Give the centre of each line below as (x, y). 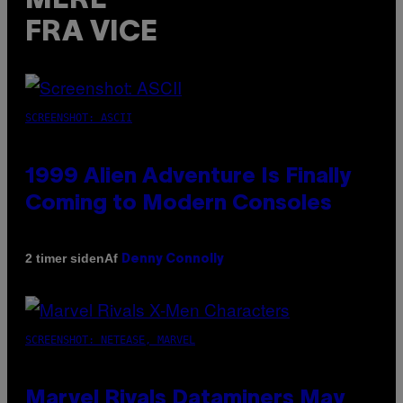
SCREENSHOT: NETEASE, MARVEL (110, 340)
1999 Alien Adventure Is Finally (188, 177)
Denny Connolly (173, 259)
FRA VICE (91, 33)
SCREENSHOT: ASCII (79, 117)
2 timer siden (65, 259)
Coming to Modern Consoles (179, 204)
